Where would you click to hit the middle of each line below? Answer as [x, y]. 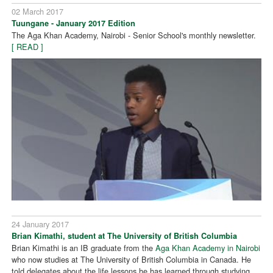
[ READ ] [28, 46]
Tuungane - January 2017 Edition [74, 23]
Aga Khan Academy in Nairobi [208, 247]
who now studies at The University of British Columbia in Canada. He [132, 259]
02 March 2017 [38, 11]
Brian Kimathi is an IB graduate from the [84, 247]
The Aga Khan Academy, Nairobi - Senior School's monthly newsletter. [134, 35]
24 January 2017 [41, 224]
